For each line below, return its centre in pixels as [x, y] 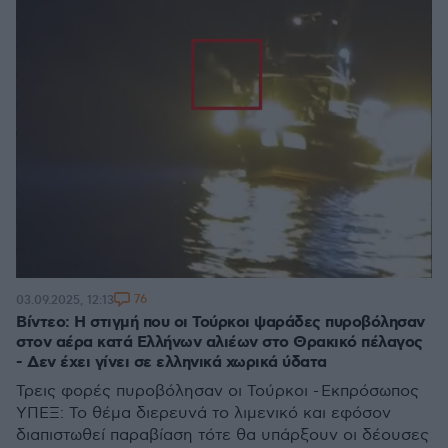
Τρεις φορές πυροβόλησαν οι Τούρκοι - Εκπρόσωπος [217, 391]
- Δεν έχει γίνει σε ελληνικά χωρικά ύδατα [171, 362]
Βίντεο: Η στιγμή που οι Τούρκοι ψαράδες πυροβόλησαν [220, 322]
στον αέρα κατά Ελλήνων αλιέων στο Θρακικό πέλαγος [219, 342]
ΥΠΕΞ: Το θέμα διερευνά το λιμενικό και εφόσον [203, 413]
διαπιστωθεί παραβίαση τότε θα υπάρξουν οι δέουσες [222, 435]
